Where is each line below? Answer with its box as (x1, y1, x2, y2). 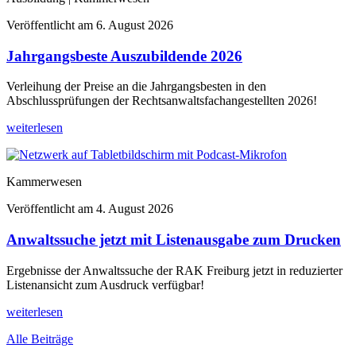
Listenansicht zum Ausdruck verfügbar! (6, 277, 204, 292)
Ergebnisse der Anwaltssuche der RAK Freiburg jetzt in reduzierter (6, 263, 342, 277)
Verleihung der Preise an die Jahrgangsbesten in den (6, 79, 266, 94)
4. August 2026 (96, 202, 173, 216)
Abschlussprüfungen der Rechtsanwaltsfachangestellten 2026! (6, 94, 317, 108)
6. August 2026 (96, 17, 173, 32)
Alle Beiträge (6, 331, 73, 346)
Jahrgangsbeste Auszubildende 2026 (6, 47, 242, 64)
